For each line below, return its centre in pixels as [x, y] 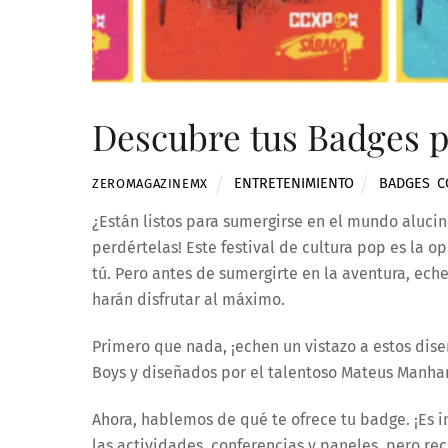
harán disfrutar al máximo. [188, 300]
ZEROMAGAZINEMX [150, 184]
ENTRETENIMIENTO [293, 184]
